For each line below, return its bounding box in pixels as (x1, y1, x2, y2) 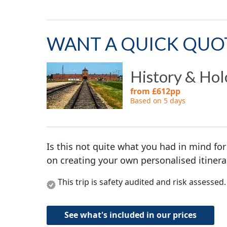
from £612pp (130, 86, 180, 97)
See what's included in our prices (64, 209, 197, 220)
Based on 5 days (130, 96, 185, 105)
